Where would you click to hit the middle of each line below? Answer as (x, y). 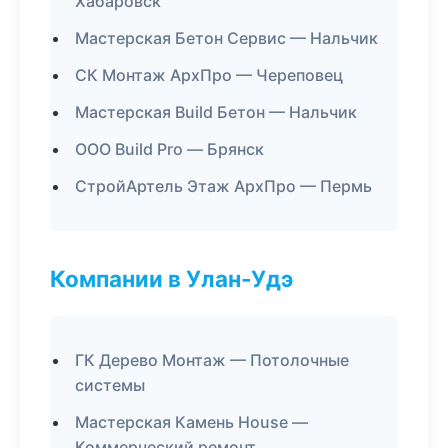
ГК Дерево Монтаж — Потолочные (212, 360)
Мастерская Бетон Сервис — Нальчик (226, 38)
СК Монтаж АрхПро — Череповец (209, 75)
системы (110, 385)
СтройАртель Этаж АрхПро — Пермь (223, 186)
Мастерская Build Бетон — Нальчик (216, 112)
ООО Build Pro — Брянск (169, 149)
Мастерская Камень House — (191, 422)
